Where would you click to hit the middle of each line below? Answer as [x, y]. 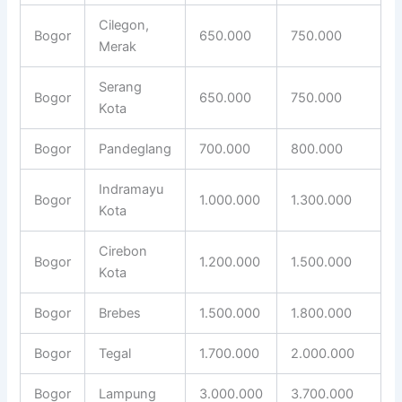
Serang [121, 87]
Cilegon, [124, 25]
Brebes [120, 313]
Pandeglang [135, 149]
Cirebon [123, 251]
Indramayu [131, 189]
